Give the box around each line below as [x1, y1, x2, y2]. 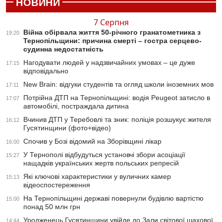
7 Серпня [93, 17, 129, 28]
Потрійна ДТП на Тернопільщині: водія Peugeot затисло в [23, 94, 210, 102]
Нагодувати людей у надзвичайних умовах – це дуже [23, 58, 195, 67]
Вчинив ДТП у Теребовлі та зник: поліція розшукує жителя [23, 115, 211, 124]
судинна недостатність [23, 45, 104, 54]
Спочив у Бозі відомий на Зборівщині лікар [23, 137, 162, 146]
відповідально [23, 67, 68, 75]
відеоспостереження [23, 181, 90, 189]
